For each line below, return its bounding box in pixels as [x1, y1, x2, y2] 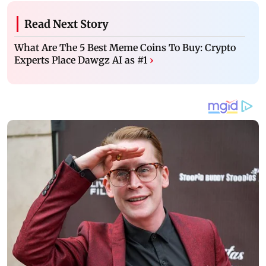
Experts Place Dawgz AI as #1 [14, 54, 147, 66]
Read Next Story [24, 17, 109, 31]
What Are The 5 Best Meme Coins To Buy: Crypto [14, 42, 236, 54]
